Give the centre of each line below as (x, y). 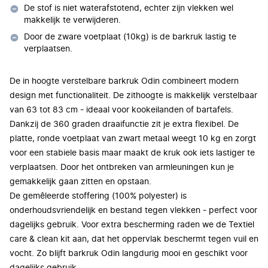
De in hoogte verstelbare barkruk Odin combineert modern (124, 81)
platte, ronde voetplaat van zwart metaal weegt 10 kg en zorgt (133, 139)
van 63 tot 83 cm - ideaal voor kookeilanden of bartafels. (121, 110)
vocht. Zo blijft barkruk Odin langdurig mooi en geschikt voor (129, 254)
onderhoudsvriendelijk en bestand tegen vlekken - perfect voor (133, 211)
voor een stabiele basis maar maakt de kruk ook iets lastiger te (132, 153)
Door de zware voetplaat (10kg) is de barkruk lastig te (130, 37)
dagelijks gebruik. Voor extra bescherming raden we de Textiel (132, 225)
